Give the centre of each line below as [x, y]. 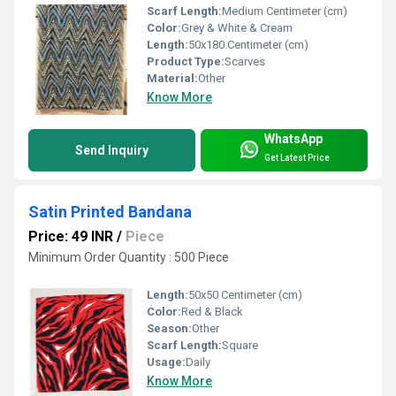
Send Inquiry [112, 151]
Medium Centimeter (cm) [285, 11]
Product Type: [186, 62]
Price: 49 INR [71, 237]
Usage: [166, 362]
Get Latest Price [297, 157]
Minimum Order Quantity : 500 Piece [129, 258]
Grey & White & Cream [237, 28]
